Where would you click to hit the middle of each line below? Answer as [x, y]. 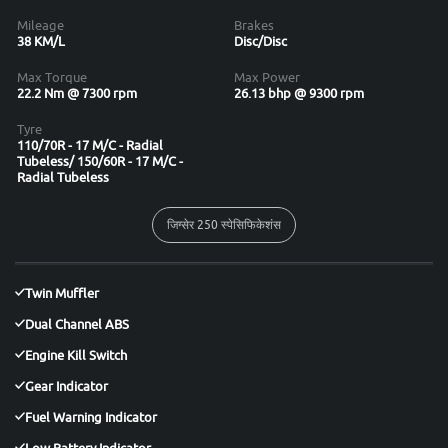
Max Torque [52, 77]
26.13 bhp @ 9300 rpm [299, 93]
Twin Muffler [62, 293]
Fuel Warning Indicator [91, 417]
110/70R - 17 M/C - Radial [90, 145]
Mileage [40, 25]
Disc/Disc [260, 41]
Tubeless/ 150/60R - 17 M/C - [100, 161]
